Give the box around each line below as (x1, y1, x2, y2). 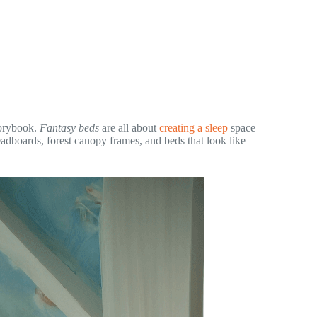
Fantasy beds (40, 121, 99, 134)
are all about (99, 121, 159, 134)
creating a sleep (159, 121, 228, 134)
